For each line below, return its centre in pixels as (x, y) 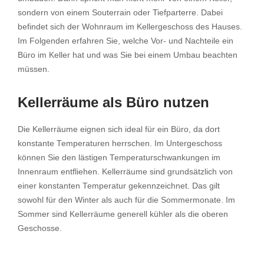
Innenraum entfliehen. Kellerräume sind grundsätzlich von (125, 172)
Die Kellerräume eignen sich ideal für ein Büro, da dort (119, 129)
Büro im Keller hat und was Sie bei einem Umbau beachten (128, 55)
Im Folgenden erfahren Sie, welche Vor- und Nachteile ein (126, 41)
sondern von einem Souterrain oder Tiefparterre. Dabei (120, 13)
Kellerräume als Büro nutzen (113, 102)
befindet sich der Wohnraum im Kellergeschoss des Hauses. (130, 27)
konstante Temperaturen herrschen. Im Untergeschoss (120, 143)
